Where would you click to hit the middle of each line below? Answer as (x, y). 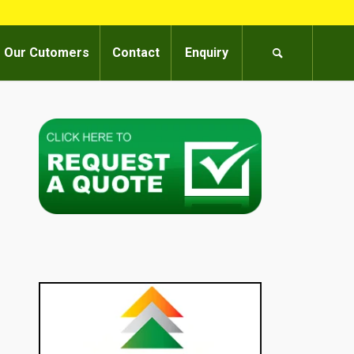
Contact (136, 53)
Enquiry (207, 53)
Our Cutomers (47, 53)
